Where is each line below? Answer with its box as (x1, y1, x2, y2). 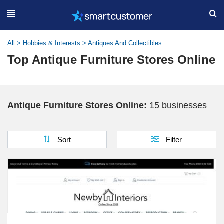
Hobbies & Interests (23, 39, 80, 47)
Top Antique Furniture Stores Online (7, 53, 215, 66)
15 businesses (149, 100, 207, 110)
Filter (166, 135, 182, 144)
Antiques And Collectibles (88, 39, 162, 47)
